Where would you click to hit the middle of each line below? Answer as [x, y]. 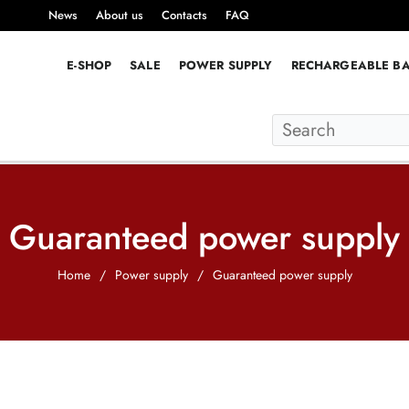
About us [120, 15]
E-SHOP [89, 65]
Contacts [184, 15]
